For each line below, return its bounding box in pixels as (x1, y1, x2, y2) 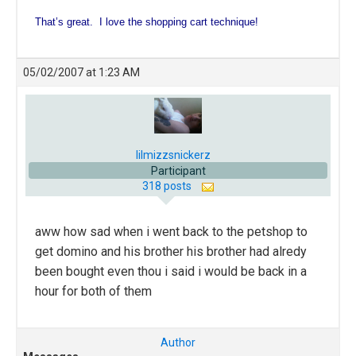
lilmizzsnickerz (136, 149, 211, 162)
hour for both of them (35, 284, 152, 300)
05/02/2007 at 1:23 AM (23, 66, 140, 79)
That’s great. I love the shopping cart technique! (35, 16, 258, 29)
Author (161, 336, 195, 350)
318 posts (141, 180, 194, 193)
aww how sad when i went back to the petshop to (35, 224, 308, 240)
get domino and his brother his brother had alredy (35, 244, 307, 260)
